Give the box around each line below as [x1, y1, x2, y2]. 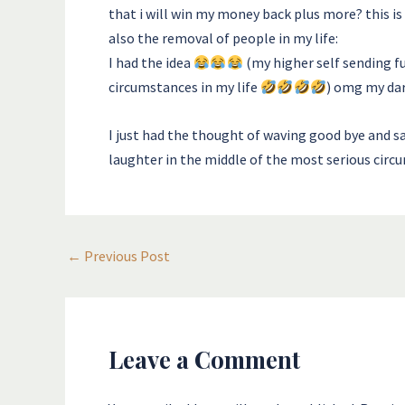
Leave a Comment [108, 343, 300, 375]
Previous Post [81, 246, 170, 265]
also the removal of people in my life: [108, 28, 338, 47]
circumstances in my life [108, 77, 260, 96]
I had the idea [108, 52, 193, 71]
